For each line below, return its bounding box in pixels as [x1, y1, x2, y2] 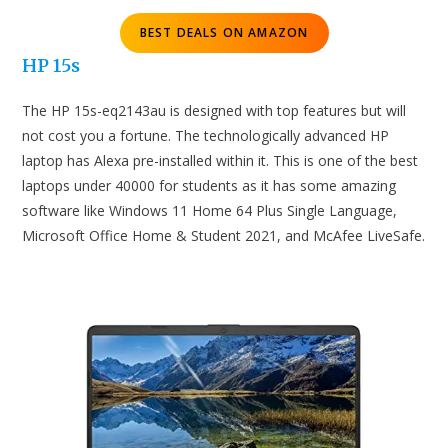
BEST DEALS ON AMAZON [139, 23, 309, 41]
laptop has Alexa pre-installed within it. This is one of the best [22, 150, 419, 170]
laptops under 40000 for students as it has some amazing [22, 175, 397, 195]
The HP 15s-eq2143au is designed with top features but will [22, 100, 407, 120]
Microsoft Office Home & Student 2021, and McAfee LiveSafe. [22, 225, 426, 245]
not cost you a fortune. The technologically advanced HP [22, 125, 390, 145]
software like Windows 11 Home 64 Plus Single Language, [22, 200, 398, 220]
